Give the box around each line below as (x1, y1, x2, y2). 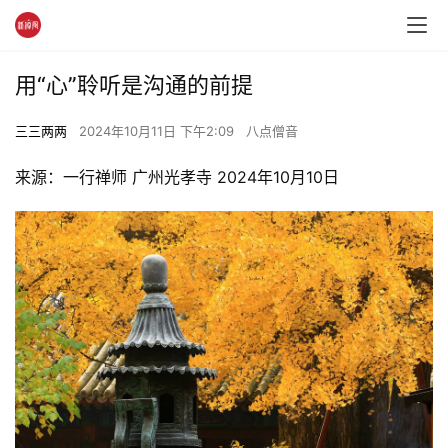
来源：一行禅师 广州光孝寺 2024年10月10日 (15, 167, 339, 187)
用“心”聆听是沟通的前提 (15, 72, 253, 98)
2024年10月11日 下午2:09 (79, 123, 238, 139)
